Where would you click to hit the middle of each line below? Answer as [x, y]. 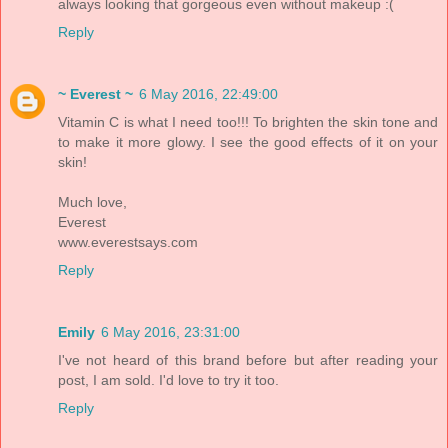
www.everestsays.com [128, 242]
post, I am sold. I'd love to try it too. [168, 380]
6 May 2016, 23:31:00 [170, 332]
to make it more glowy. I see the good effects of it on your [248, 142]
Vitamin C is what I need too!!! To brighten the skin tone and [248, 122]
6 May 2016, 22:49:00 [208, 94]
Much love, [92, 202]
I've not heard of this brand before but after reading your [248, 360]
